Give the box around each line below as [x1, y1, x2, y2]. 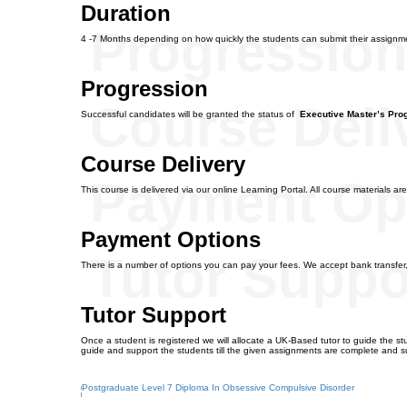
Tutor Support [81, 303, 226, 327]
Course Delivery [81, 152, 245, 176]
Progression [81, 76, 208, 101]
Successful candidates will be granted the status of [81, 109, 300, 119]
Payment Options [81, 227, 261, 252]
